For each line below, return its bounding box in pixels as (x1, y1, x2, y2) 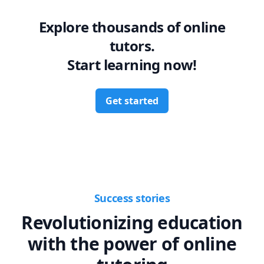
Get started (105, 94, 159, 107)
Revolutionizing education (21, 210, 243, 235)
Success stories (94, 191, 170, 205)
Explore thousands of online (38, 17, 226, 37)
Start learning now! (67, 55, 197, 74)
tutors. (109, 36, 155, 55)
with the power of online (28, 232, 236, 256)
